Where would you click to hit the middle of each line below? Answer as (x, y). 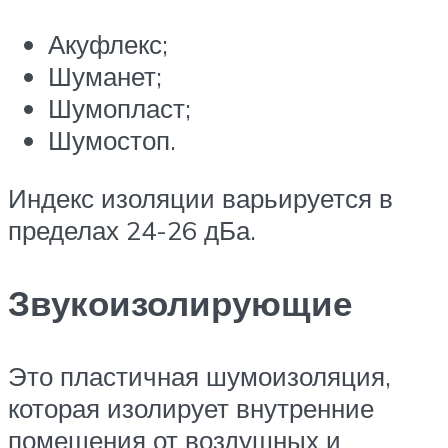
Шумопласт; (119, 107)
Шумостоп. (112, 139)
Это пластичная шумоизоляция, (199, 375)
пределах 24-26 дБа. (132, 229)
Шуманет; (105, 75)
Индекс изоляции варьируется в (200, 197)
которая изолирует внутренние (191, 407)
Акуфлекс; (108, 43)
